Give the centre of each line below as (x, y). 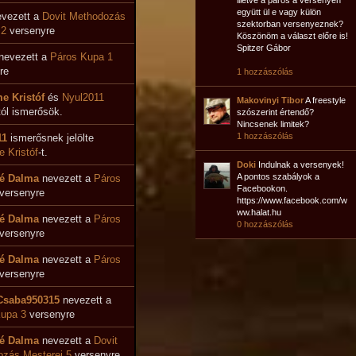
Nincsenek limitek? (273, 124)
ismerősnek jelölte (50, 138)
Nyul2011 (83, 97)
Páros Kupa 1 (81, 57)
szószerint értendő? (275, 112)
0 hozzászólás (265, 224)
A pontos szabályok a (278, 176)
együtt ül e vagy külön (279, 12)
